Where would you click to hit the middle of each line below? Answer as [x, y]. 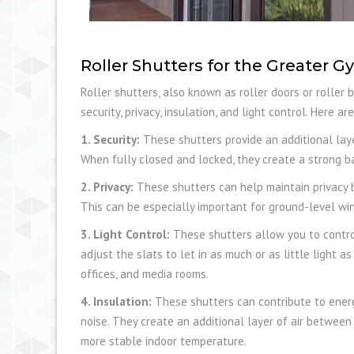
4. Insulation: [116, 301]
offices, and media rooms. [145, 273]
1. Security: [110, 139]
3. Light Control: [125, 234]
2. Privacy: [107, 186]
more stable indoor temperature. [164, 341]
